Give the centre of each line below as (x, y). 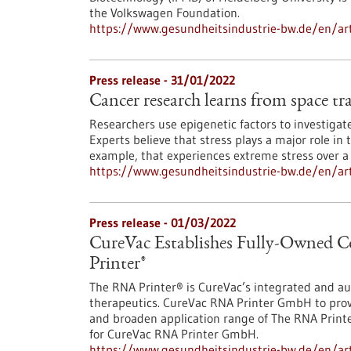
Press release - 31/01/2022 (162, 80)
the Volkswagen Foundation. (165, 13)
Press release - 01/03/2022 (163, 223)
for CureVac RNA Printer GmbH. (174, 334)
